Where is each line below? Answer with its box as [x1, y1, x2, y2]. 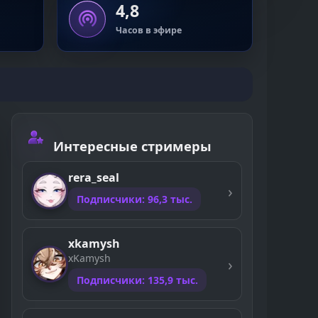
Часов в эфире [115, 23, 182, 36]
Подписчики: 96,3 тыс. [77, 192, 192, 206]
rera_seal [68, 170, 119, 185]
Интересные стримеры [53, 137, 212, 155]
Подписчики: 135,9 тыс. [77, 273, 198, 287]
